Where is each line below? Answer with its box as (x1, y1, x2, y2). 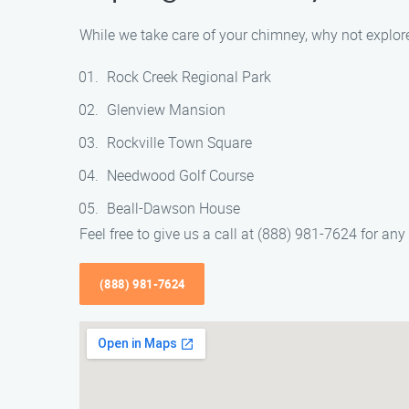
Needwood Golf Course (107, 165, 254, 185)
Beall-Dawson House (107, 198, 240, 218)
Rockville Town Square (107, 132, 252, 152)
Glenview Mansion (107, 100, 225, 120)
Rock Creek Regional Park (107, 67, 271, 87)
